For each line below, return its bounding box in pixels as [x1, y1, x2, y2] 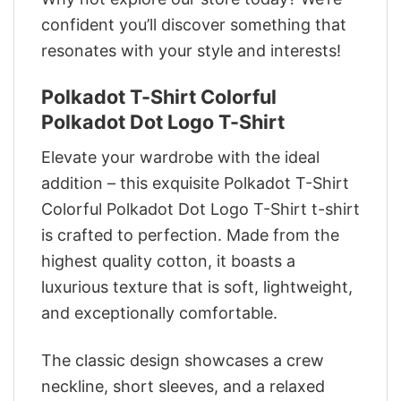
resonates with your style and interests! [41, 41, 341, 61]
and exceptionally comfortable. [41, 303, 277, 323]
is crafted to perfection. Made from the [41, 226, 339, 245]
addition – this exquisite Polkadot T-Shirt [41, 174, 349, 193]
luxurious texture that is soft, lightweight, [41, 277, 353, 297]
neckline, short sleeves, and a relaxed [41, 376, 325, 396]
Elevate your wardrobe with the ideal [41, 148, 320, 167]
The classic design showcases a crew [41, 350, 324, 370]
